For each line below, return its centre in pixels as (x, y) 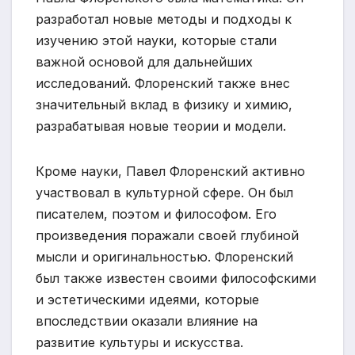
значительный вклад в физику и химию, (164, 104)
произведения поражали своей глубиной (167, 235)
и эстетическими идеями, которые (147, 299)
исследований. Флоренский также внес (163, 83)
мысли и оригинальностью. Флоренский (164, 256)
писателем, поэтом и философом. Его (156, 214)
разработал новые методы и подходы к (164, 19)
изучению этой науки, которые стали (156, 40)
